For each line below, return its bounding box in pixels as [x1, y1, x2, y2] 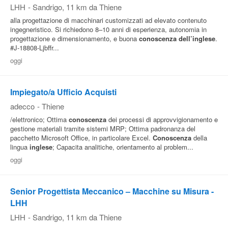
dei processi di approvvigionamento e [106, 115, 218, 124]
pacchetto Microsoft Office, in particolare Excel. [10, 133, 153, 142]
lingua [10, 142, 30, 152]
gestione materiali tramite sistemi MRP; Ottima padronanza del [10, 124, 195, 133]
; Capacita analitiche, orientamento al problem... [52, 142, 193, 152]
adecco [10, 101, 35, 111]
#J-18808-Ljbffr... [10, 43, 59, 52]
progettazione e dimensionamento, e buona [10, 34, 139, 43]
